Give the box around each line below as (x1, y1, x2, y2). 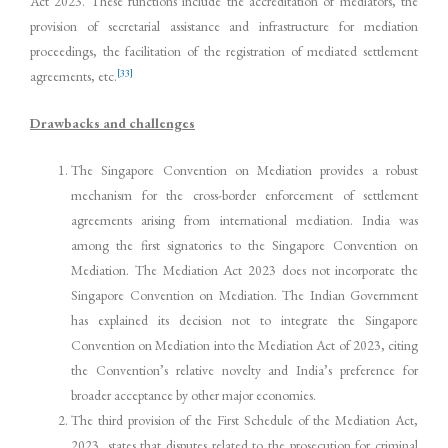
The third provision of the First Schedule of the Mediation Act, (71, 410, 418, 429)
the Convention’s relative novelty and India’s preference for (71, 360, 418, 379)
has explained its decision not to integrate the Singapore (71, 310, 418, 329)
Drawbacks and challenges (30, 113, 195, 132)
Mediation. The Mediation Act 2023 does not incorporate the (71, 260, 418, 279)
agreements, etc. (30, 66, 117, 85)
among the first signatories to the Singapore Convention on (71, 235, 418, 254)
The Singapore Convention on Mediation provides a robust (71, 160, 418, 179)
